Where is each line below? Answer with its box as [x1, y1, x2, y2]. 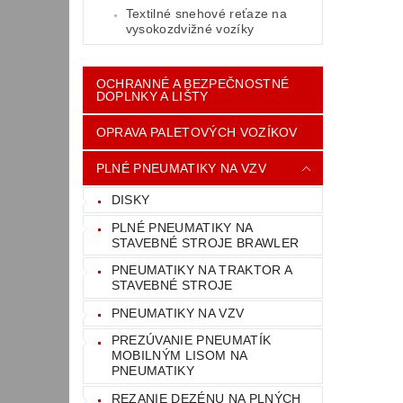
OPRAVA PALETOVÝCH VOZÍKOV [95, 125, 298, 140]
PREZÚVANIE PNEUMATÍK [111, 333, 272, 348]
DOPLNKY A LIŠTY [95, 89, 209, 104]
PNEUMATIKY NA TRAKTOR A [111, 263, 293, 278]
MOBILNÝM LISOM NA [111, 348, 248, 363]
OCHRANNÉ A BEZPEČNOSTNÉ [95, 76, 290, 92]
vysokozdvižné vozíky [125, 22, 255, 37]
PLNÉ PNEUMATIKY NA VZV [95, 161, 266, 176]
